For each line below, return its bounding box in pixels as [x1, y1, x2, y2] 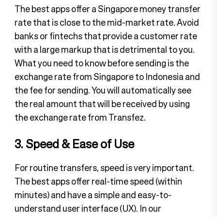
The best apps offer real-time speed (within [15, 174, 182, 187]
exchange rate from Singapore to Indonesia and [15, 70, 200, 83]
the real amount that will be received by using [15, 97, 190, 110]
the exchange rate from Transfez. [15, 110, 146, 124]
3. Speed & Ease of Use [15, 135, 134, 153]
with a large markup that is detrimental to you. [15, 43, 195, 56]
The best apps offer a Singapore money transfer [15, 2, 201, 15]
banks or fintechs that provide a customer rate [15, 29, 197, 42]
